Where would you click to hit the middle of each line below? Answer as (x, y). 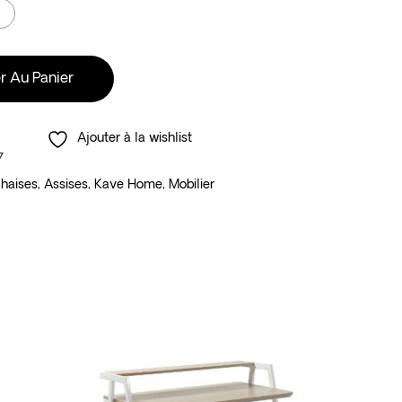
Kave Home (129, 186)
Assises (66, 186)
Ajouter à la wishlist (134, 139)
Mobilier (192, 186)
